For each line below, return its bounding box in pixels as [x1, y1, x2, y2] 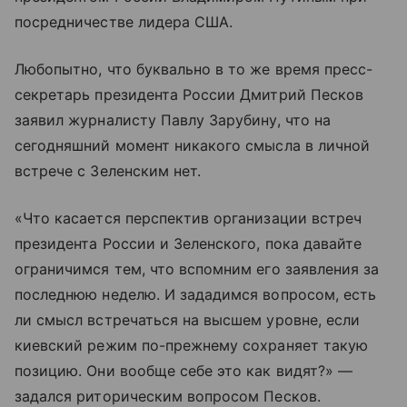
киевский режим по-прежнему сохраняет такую [15, 336, 369, 355]
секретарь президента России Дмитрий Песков [15, 85, 364, 104]
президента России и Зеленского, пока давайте [15, 234, 362, 253]
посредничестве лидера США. [15, 13, 233, 32]
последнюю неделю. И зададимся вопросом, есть [15, 285, 377, 304]
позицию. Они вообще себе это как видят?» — [15, 362, 353, 381]
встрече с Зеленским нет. [15, 162, 202, 181]
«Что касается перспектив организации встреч [15, 209, 362, 228]
